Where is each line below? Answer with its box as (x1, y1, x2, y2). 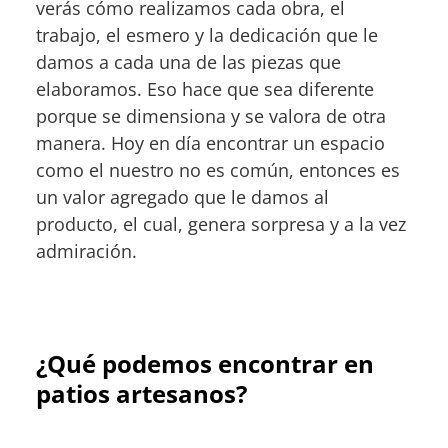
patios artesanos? (36, 377, 247, 411)
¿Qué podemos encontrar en (36, 347, 374, 381)
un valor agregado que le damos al (36, 185, 329, 210)
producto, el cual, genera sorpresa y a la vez (36, 212, 406, 237)
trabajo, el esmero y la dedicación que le (36, 23, 378, 48)
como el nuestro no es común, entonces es (36, 158, 400, 183)
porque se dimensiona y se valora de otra (36, 104, 386, 129)
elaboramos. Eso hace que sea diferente (36, 77, 374, 102)
